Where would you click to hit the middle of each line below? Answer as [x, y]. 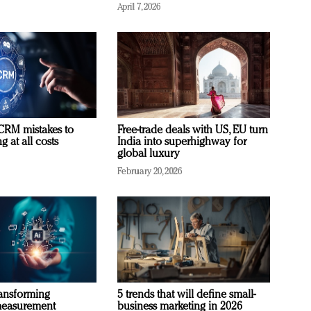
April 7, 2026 [139, 7]
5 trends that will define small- [186, 295]
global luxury [149, 154]
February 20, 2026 [150, 171]
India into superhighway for [182, 142]
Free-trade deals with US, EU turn [193, 130]
